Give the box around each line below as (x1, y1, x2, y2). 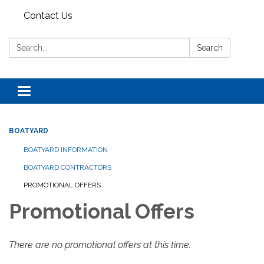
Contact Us (24, 10, 72, 21)
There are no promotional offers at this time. (9, 239, 191, 250)
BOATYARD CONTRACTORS (24, 163, 111, 171)
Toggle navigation (24, 87, 102, 98)
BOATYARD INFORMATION (24, 146, 108, 154)
